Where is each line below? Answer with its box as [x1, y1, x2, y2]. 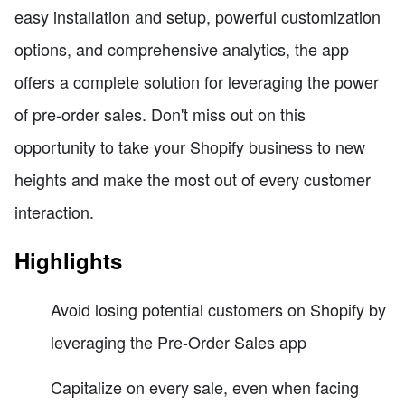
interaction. [14, 200, 94, 224]
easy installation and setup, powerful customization [14, 5, 381, 29]
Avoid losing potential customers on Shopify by [51, 297, 386, 322]
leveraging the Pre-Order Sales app [51, 330, 306, 354]
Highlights [14, 245, 122, 277]
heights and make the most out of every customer [14, 167, 371, 192]
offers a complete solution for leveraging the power [14, 70, 379, 94]
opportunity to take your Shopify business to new [14, 135, 365, 159]
